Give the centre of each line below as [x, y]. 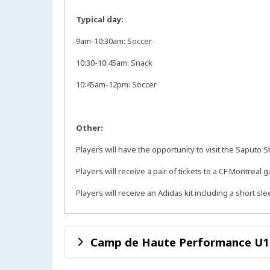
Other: [89, 128]
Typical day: [101, 20]
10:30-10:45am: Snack [115, 63]
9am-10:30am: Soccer [115, 41]
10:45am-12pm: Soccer [117, 85]
